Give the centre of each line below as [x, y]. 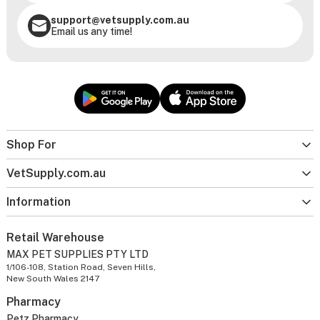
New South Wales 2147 [52, 279]
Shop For [31, 145]
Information [38, 202]
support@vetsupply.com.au [120, 20]
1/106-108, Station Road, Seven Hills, [81, 267]
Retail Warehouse [55, 238]
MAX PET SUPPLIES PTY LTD [77, 255]
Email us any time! [91, 32]
